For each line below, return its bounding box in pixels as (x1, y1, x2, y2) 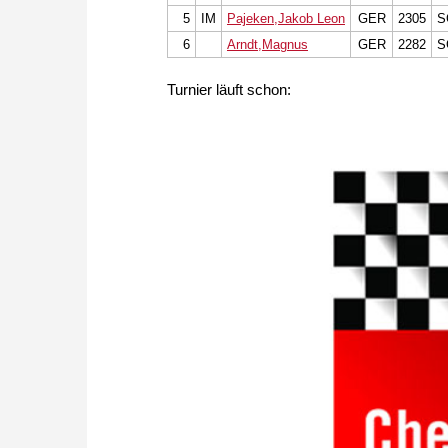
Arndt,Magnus (227, 37, 308, 53)
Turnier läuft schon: (167, 81, 291, 99)
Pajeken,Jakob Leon (227, 11, 345, 27)
